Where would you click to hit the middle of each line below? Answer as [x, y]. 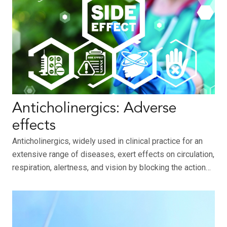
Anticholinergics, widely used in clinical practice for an [107, 141]
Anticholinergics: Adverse [94, 109]
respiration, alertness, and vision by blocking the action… [111, 168]
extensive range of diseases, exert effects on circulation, [113, 155]
